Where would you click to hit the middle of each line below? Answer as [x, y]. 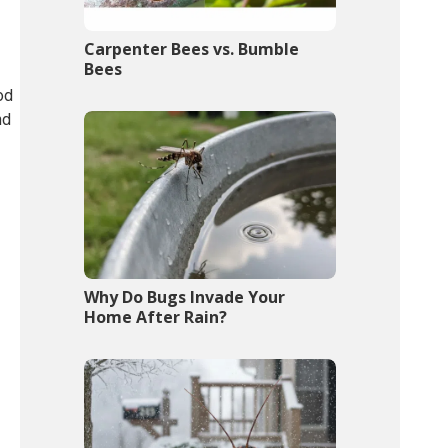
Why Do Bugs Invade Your [185, 297]
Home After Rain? [156, 317]
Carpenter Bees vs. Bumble [192, 49]
